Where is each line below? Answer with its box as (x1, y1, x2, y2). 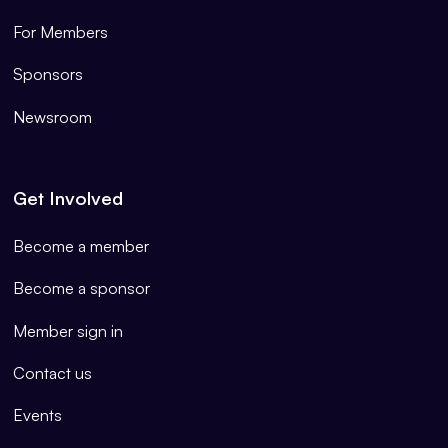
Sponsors (13, 64, 84, 85)
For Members (13, 21, 109, 42)
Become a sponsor (13, 278, 151, 299)
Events (13, 405, 63, 426)
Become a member (13, 235, 150, 256)
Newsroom (13, 106, 93, 127)
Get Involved (13, 185, 124, 209)
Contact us (13, 362, 93, 383)
